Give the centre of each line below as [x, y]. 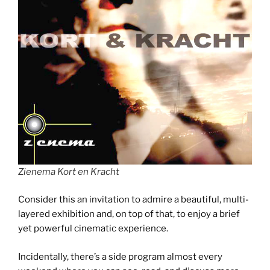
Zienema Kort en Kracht [69, 171]
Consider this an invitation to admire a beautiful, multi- [133, 200]
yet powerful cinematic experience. [93, 229]
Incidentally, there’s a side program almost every [120, 256]
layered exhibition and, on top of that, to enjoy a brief [129, 214]
